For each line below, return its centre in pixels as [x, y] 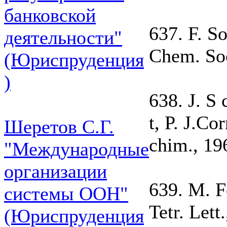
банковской [50, 15]
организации [55, 171]
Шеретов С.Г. [59, 127]
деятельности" [63, 37]
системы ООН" [66, 194]
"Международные [77, 149]
